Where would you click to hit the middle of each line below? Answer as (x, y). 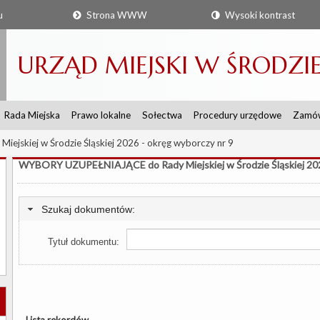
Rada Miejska (32, 115)
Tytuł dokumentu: (84, 241)
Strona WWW (116, 15)
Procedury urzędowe (237, 115)
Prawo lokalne (101, 115)
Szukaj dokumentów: (89, 209)
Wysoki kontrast (259, 15)
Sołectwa (162, 115)
